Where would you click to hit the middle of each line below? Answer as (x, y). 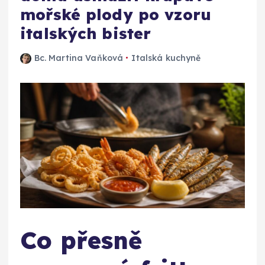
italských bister (86, 33)
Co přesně (81, 240)
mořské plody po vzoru (116, 14)
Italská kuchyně (166, 58)
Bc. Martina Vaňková (79, 58)
